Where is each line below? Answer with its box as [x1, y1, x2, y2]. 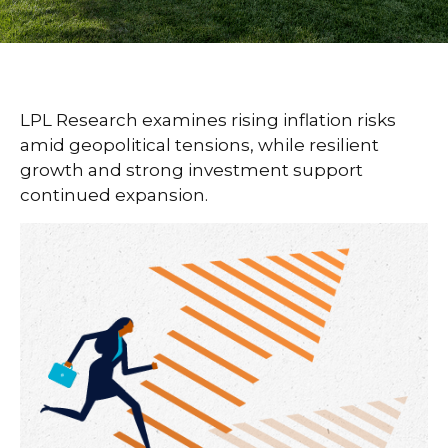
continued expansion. [20, 185, 208, 205]
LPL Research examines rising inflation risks [20, 110, 396, 130]
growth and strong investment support [20, 160, 363, 180]
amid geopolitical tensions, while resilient [20, 135, 379, 155]
